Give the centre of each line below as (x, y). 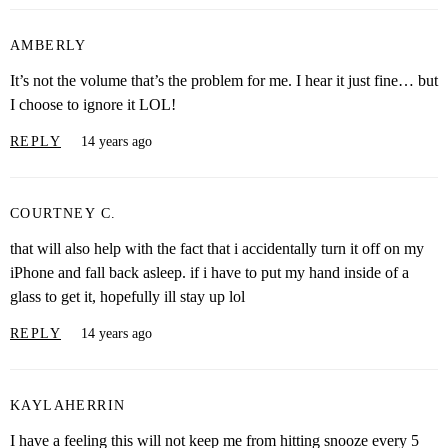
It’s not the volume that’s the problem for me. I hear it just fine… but (224, 80)
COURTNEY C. (63, 214)
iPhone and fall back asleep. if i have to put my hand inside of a (209, 272)
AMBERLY (48, 46)
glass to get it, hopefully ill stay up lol (127, 296)
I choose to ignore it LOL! (93, 104)
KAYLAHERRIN (68, 406)
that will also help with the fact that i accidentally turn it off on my (217, 248)
